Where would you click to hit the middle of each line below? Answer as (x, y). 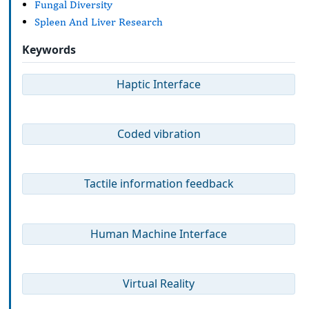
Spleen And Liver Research (99, 21)
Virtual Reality (159, 284)
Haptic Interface (159, 84)
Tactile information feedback (159, 184)
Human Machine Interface (159, 233)
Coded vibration (159, 133)
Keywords (49, 50)
